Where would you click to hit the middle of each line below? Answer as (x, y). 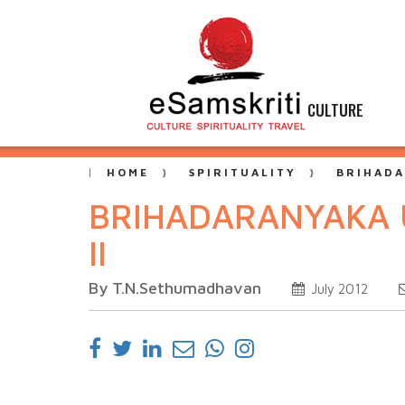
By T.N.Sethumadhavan (175, 288)
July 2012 (338, 289)
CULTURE (335, 110)
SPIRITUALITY (243, 172)
